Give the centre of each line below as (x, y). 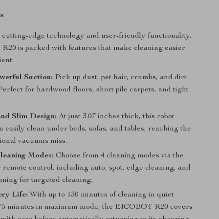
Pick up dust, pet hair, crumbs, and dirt (120, 78)
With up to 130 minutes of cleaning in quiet (101, 195)
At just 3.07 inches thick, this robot (116, 117)
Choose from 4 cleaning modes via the (119, 156)
